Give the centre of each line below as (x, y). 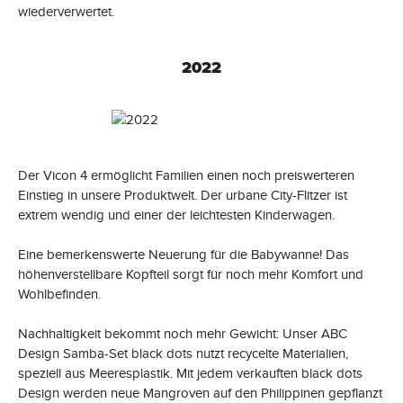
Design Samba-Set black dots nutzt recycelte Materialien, (183, 353)
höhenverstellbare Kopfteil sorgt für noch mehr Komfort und (191, 274)
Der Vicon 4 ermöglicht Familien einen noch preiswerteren (186, 175)
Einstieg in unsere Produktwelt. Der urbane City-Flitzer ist (183, 195)
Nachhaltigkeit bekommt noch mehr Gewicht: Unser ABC (183, 333)
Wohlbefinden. (59, 294)
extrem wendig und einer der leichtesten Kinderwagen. (176, 215)
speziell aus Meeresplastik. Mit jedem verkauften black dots (190, 373)
